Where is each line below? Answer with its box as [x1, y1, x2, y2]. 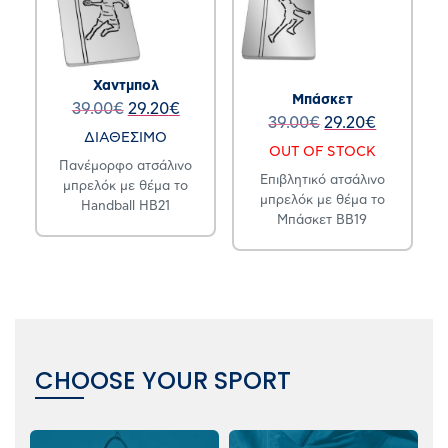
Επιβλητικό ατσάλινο [259, 173, 385, 187]
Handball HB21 [81, 199, 171, 213]
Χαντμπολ [92, 79, 159, 94]
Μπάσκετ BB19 [277, 213, 368, 227]
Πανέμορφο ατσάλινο [59, 159, 193, 173]
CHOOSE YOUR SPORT [35, 363, 291, 397]
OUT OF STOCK [268, 144, 376, 159]
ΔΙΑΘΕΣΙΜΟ [84, 130, 168, 145]
